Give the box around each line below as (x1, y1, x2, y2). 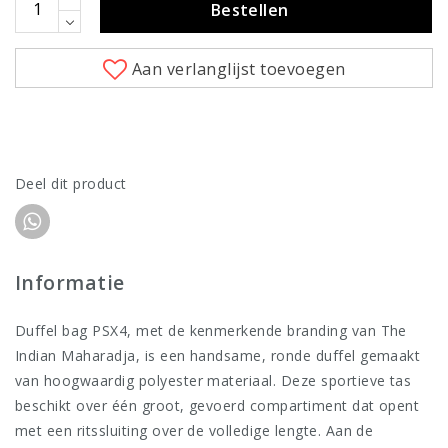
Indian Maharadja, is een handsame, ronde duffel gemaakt (15, 346, 421, 366)
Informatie (15, 269, 125, 297)
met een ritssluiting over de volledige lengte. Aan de (15, 421, 374, 441)
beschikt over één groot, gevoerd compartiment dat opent (15, 396, 420, 416)
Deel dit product (15, 174, 127, 194)
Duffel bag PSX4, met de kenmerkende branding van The (15, 321, 407, 341)
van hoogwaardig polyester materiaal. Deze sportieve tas (15, 371, 412, 391)
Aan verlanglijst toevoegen (132, 58, 346, 81)
